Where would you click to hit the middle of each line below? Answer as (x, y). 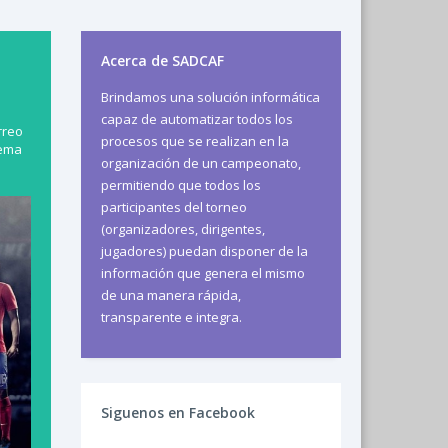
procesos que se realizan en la (195, 141)
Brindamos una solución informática (210, 97)
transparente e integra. (171, 317)
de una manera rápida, (171, 295)
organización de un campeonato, (201, 163)
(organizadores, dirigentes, (183, 229)
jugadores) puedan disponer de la (204, 251)
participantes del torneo (174, 207)
